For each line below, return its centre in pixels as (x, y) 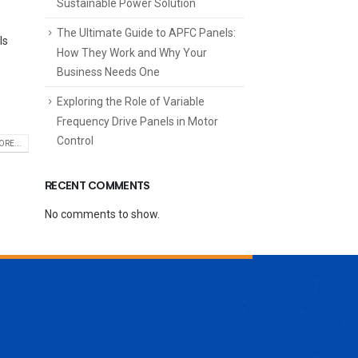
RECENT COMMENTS (97, 187)
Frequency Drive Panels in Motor (137, 122)
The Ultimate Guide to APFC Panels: (146, 32)
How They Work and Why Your (132, 53)
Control (75, 141)
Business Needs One (108, 72)
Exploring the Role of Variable (131, 102)
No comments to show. (102, 215)
